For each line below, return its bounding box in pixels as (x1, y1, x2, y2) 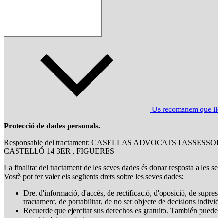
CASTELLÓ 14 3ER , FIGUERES (4, 146, 114, 155)
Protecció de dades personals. (4, 121, 100, 130)
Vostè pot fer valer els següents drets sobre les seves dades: (4, 172, 183, 181)
